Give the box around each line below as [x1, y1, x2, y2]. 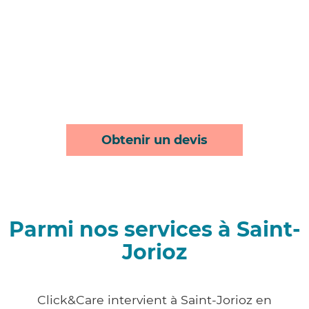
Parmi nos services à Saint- [8, 217, 301, 243]
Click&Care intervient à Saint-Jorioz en [37, 292, 272, 308]
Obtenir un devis [101, 132, 208, 148]
